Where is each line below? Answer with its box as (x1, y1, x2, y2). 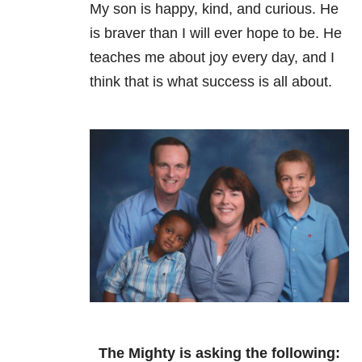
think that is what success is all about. (90, 74, 332, 90)
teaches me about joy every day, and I (90, 49, 335, 66)
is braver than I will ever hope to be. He (90, 25, 342, 42)
